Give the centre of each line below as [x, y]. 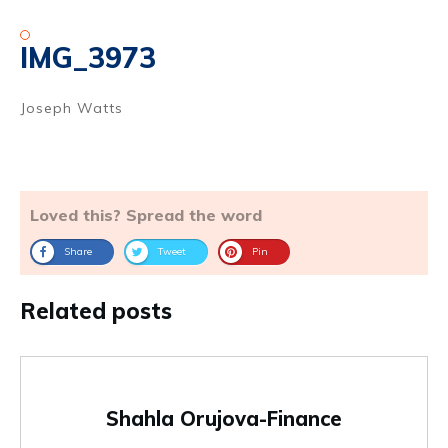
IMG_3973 [88, 57]
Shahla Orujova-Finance [224, 418]
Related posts [96, 311]
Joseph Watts [71, 108]
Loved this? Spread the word [146, 215]
